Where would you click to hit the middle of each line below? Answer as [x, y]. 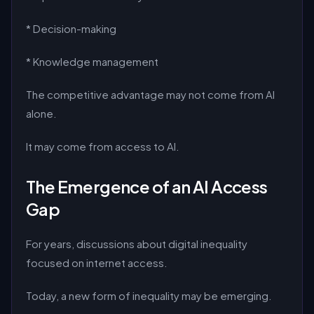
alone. [41, 113]
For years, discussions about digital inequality [137, 244]
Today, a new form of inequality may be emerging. [149, 295]
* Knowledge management [92, 61]
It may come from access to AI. [103, 146]
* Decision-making [71, 28]
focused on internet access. [97, 262]
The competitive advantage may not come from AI [150, 94]
